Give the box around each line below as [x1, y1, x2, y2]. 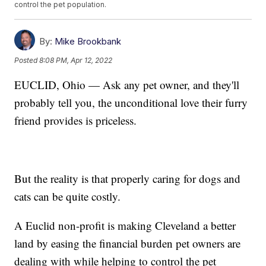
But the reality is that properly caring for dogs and [14, 171, 241, 186]
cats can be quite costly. [14, 189, 125, 204]
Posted [14, 55, 40, 65]
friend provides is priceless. [14, 113, 141, 128]
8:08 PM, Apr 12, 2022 [39, 55, 113, 65]
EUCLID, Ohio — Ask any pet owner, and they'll [14, 77, 240, 93]
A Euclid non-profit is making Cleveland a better [14, 218, 236, 233]
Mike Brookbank [55, 36, 122, 47]
